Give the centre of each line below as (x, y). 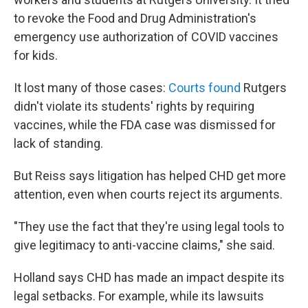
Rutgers (264, 88)
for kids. (36, 55)
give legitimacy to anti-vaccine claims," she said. (144, 245)
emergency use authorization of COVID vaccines (146, 37)
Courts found (205, 88)
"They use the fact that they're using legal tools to (149, 227)
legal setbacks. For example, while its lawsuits (139, 296)
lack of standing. (58, 143)
